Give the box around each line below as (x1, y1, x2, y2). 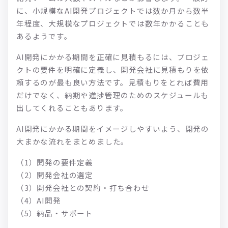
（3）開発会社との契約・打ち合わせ (16, 182, 150, 193)
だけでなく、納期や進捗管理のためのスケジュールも (16, 89, 209, 100)
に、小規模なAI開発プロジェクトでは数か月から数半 (16, 5, 209, 16)
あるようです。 (16, 30, 72, 41)
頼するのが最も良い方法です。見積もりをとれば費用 (16, 76, 209, 88)
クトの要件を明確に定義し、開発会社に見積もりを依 (16, 64, 210, 75)
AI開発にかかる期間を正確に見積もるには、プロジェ (16, 51, 210, 62)
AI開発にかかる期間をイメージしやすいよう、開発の (16, 123, 209, 134)
